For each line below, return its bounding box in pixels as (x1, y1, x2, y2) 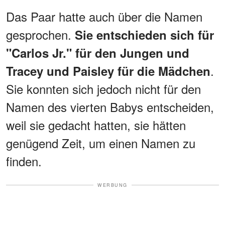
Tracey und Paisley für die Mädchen (6, 62, 210, 79)
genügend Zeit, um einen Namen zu (6, 134, 195, 152)
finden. (6, 152, 42, 170)
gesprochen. (6, 25, 71, 43)
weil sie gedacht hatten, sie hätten (6, 116, 186, 134)
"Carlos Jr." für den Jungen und (6, 44, 189, 61)
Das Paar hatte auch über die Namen (6, 7, 202, 25)
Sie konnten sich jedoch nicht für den (6, 79, 201, 97)
